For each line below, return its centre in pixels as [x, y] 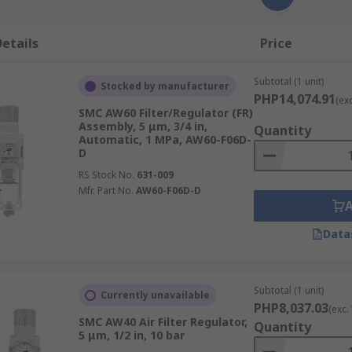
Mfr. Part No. [106, 191]
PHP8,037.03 [291, 308]
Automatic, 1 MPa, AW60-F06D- [165, 139]
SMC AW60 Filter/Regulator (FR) [165, 113]
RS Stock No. [106, 175]
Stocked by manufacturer [165, 86]
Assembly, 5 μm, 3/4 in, [143, 126]
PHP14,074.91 [294, 99]
